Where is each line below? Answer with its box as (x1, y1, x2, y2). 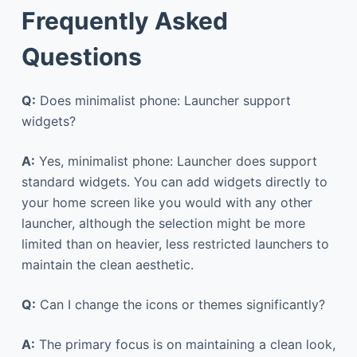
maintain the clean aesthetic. (21, 256, 194, 273)
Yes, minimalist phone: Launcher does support (34, 152, 317, 169)
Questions (21, 41, 142, 71)
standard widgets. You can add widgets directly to (21, 173, 328, 190)
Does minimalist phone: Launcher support (35, 92, 291, 108)
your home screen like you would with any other (21, 194, 312, 210)
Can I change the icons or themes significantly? (35, 296, 325, 312)
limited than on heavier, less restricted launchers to (21, 235, 329, 252)
